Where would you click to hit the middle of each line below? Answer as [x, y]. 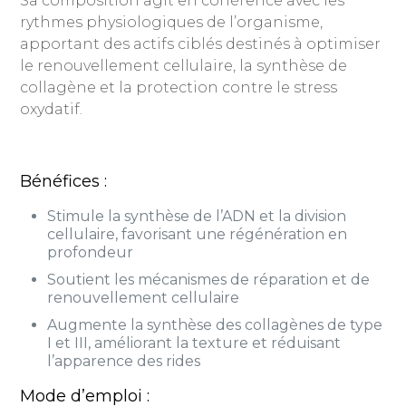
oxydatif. [52, 109]
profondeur [91, 252]
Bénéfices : [64, 181]
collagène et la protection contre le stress [179, 87]
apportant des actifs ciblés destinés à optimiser [201, 44]
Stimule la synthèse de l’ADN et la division [197, 216]
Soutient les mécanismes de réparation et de [209, 280]
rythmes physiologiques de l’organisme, [172, 22]
